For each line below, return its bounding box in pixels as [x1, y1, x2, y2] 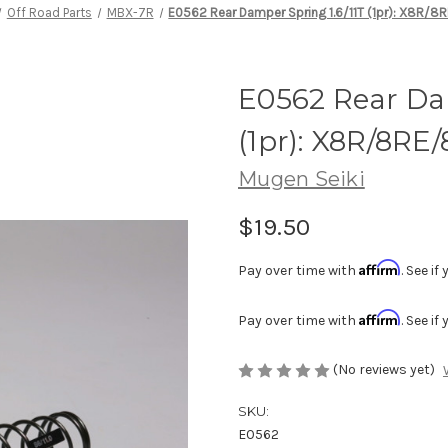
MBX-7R [106, 4, 154, 20]
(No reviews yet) [333, 360, 435, 378]
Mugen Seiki [238, 166, 365, 191]
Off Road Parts [6, 4, 92, 20]
